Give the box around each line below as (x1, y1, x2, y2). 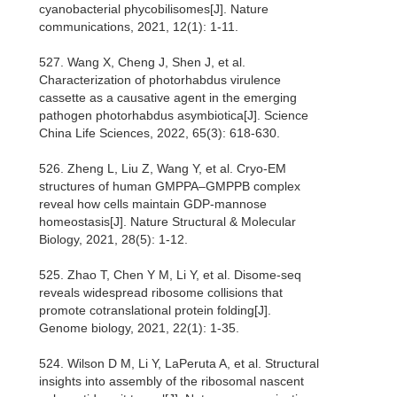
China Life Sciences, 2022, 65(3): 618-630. (39, 126, 280, 141)
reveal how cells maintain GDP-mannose (39, 197, 267, 212)
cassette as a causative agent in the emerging (39, 90, 297, 105)
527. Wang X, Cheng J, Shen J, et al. (39, 55, 245, 70)
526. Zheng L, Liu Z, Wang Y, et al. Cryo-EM (39, 161, 286, 176)
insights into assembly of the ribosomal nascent (39, 374, 304, 389)
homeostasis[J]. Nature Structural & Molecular (39, 214, 296, 230)
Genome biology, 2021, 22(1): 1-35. (39, 321, 239, 336)
